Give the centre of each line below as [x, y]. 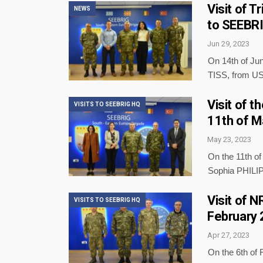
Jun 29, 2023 [228, 44]
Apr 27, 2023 [228, 235]
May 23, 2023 [229, 140]
